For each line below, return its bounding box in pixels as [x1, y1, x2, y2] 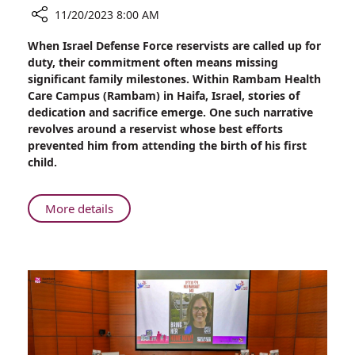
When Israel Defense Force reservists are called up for [28, 38, 321, 53]
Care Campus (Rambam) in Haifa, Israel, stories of [28, 88, 300, 103]
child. [28, 155, 57, 170]
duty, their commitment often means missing [28, 55, 278, 70]
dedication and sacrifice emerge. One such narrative [28, 105, 313, 120]
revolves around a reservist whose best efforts [28, 121, 283, 136]
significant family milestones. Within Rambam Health [28, 71, 321, 86]
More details [45, 200, 113, 216]
